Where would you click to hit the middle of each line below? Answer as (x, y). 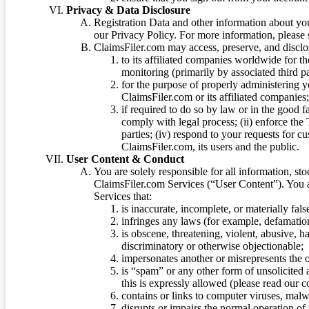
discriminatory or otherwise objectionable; (212, 246)
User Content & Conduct (125, 159)
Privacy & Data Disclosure (128, 10)
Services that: (123, 197)
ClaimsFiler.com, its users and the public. (210, 147)
